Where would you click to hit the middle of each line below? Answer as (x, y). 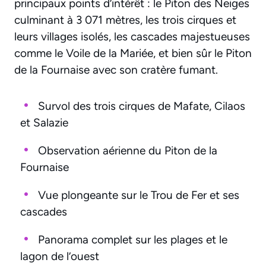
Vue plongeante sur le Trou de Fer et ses (139, 195)
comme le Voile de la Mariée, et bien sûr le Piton (133, 53)
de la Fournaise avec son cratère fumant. (116, 70)
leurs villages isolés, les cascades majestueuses (132, 37)
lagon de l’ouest (60, 256)
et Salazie (44, 122)
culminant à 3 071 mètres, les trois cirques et (125, 20)
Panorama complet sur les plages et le (133, 239)
